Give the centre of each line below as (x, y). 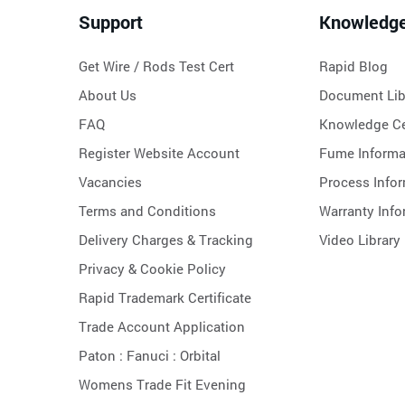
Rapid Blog (353, 66)
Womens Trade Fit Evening (162, 384)
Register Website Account (159, 152)
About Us (108, 94)
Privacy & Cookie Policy (152, 268)
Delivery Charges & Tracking (166, 239)
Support (111, 21)
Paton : (103, 355)
